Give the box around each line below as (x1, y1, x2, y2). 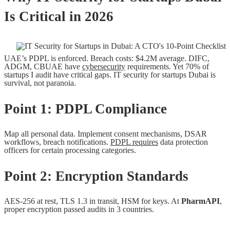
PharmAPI (181, 197, 220, 206)
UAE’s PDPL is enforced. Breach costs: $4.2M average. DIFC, (4, 54, 209, 63)
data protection (158, 138, 208, 147)
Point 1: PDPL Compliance (4, 101, 167, 117)
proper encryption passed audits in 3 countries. (4, 205, 154, 214)
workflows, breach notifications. (4, 138, 110, 147)
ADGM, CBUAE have (4, 62, 82, 71)
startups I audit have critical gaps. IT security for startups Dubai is (4, 70, 216, 79)
